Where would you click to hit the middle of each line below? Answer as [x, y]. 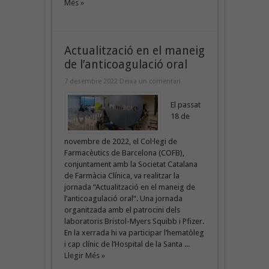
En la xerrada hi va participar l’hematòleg [134, 232]
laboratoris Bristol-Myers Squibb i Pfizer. [134, 221]
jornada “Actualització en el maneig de [129, 187]
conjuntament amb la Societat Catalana [131, 164]
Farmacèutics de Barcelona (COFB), [124, 153]
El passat [185, 104]
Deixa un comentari [150, 81]
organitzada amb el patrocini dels [122, 210]
